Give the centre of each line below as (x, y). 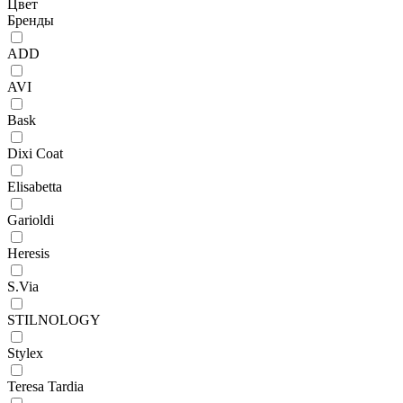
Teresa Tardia (45, 386)
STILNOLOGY (54, 319)
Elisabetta (35, 186)
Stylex (25, 353)
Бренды (31, 20)
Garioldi (31, 219)
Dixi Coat (35, 153)
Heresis (28, 253)
